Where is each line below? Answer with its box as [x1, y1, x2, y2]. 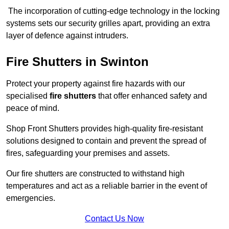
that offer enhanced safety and [96, 91, 207, 101]
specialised [6, 91, 50, 101]
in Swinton [82, 55, 149, 69]
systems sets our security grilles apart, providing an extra [6, 19, 210, 28]
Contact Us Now [85, 214, 144, 223]
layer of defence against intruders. [6, 31, 128, 40]
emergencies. [6, 194, 55, 203]
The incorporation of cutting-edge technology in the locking [6, 7, 220, 16]
